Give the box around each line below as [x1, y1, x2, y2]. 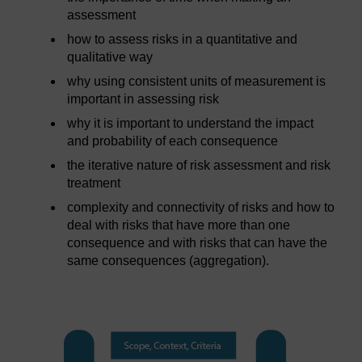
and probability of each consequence [67, 133, 279, 148]
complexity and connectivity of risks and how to [67, 200, 335, 214]
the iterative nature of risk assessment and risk [67, 158, 331, 172]
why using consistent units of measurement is [67, 74, 326, 88]
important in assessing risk [67, 91, 220, 106]
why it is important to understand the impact [67, 116, 314, 130]
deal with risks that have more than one [67, 217, 291, 232]
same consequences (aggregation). [67, 253, 270, 267]
